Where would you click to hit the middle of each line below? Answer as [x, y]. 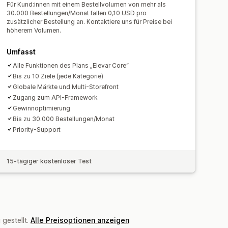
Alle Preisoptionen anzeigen [80, 220]
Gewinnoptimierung [42, 108]
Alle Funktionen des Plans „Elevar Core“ [71, 65]
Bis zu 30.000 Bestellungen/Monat [64, 119]
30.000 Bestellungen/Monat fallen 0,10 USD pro [77, 13]
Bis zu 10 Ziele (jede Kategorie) [58, 76]
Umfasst [21, 51]
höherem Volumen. [34, 30]
